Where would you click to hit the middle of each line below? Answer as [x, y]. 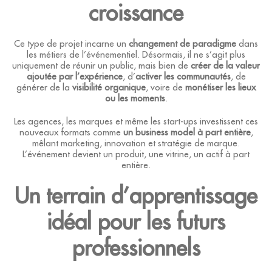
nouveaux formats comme [71, 132]
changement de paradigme [182, 44]
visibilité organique [109, 87]
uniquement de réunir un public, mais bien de [101, 66]
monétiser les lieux [220, 87]
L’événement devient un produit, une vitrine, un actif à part [136, 154]
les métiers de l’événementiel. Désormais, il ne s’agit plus [136, 55]
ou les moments [135, 98]
